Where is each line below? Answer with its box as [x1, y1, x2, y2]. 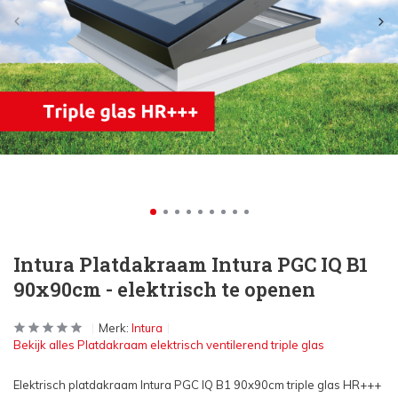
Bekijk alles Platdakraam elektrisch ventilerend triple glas [13, 338, 324, 352]
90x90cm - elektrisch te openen [13, 276, 315, 302]
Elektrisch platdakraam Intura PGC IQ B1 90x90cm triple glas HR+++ [13, 378, 381, 392]
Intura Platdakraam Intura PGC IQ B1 [13, 251, 368, 277]
